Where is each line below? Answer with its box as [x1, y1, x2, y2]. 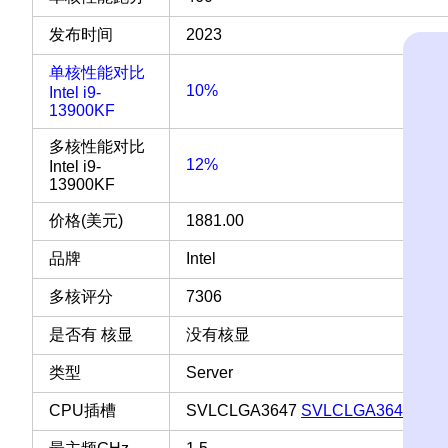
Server [186, 363, 233, 381]
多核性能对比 [49, 137, 145, 155]
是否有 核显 [49, 325, 133, 343]
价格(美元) [49, 211, 123, 229]
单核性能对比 [49, 63, 145, 81]
